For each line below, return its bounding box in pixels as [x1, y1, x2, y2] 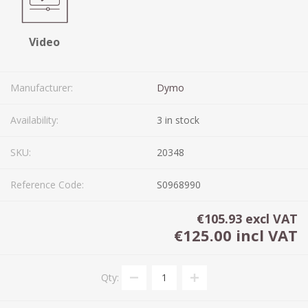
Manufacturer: [10, 80, 73, 94]
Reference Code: [10, 177, 84, 191]
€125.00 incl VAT [174, 224, 298, 245]
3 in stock [157, 113, 199, 126]
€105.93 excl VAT [197, 210, 298, 227]
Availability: [10, 113, 58, 126]
